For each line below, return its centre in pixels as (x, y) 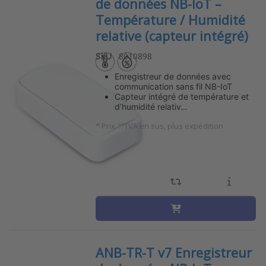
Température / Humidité (171, 20)
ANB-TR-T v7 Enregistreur (174, 253)
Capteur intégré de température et (182, 97)
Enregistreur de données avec (173, 77)
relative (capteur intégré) (172, 36)
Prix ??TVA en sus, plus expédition (163, 126)
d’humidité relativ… (151, 107)
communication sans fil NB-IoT (174, 87)
